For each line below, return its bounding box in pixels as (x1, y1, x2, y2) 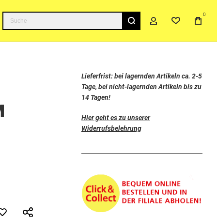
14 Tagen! (81, 93, 110, 102)
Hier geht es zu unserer (81, 114, 150, 122)
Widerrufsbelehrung (81, 124, 141, 133)
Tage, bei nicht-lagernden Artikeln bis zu (81, 83, 201, 91)
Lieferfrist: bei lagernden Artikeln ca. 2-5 (81, 72, 202, 80)
